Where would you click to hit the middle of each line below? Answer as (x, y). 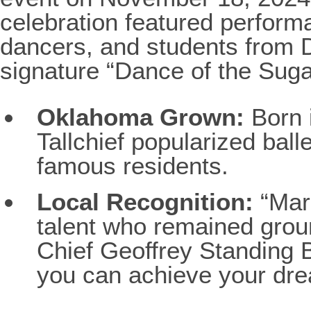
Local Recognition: (145, 202)
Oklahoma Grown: (140, 117)
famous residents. (132, 165)
